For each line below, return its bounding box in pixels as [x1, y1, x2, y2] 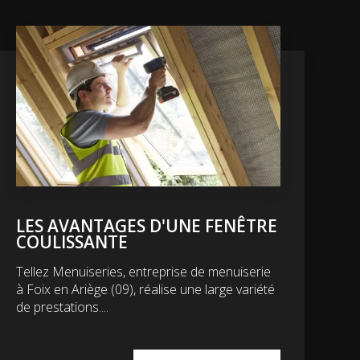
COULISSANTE [16, 230, 129, 253]
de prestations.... [16, 297, 109, 316]
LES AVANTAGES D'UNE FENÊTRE [16, 214, 278, 237]
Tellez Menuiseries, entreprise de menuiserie [16, 262, 272, 280]
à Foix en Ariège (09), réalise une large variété [16, 280, 276, 298]
